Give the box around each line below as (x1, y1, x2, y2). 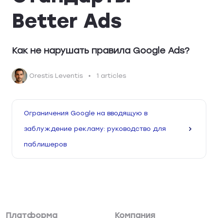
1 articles (96, 72, 126, 79)
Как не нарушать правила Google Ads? (12, 45, 189, 56)
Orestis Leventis (29, 72, 83, 79)
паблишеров (24, 141, 67, 148)
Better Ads (12, 9, 122, 33)
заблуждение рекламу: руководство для (24, 125, 166, 132)
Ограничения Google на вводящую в (24, 109, 147, 117)
